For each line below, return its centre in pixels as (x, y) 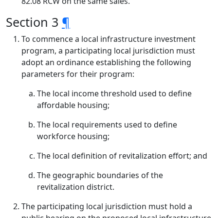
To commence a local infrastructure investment (109, 39)
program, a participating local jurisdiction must (108, 51)
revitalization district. (76, 187)
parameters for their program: (78, 74)
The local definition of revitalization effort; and (122, 156)
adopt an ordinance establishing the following (106, 62)
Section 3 (34, 22)
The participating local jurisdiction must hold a (107, 206)
